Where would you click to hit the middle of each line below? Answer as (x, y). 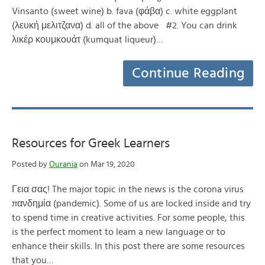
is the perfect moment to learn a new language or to (119, 232)
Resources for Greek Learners (91, 143)
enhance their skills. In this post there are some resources (128, 246)
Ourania (63, 164)
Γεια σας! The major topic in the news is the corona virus (128, 189)
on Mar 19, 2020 (106, 164)
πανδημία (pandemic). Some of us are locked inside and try (131, 203)
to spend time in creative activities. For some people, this (128, 218)
